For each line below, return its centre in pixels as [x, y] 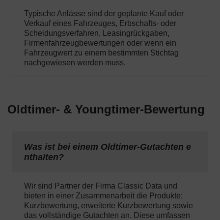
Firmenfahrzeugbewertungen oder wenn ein [100, 43]
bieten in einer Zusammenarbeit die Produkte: [103, 196]
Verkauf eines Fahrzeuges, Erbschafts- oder [100, 24]
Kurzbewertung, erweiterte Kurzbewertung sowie [109, 206]
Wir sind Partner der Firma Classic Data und [101, 186]
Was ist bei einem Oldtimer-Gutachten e [108, 147]
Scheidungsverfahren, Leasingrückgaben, [97, 33]
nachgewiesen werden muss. [75, 63]
